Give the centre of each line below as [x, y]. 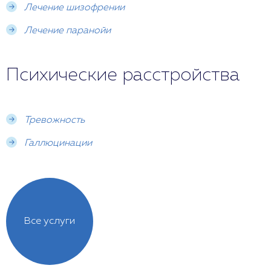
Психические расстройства [123, 76]
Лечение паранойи [67, 31]
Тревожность [54, 121]
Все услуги [50, 222]
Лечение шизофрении [74, 8]
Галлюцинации [58, 144]
